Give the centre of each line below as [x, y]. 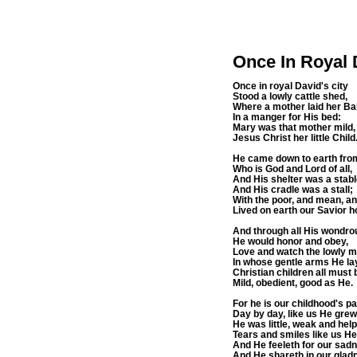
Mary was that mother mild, [294, 127]
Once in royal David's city [290, 86]
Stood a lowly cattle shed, [290, 96]
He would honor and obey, [290, 241]
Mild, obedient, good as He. [293, 282]
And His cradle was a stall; [293, 189]
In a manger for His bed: [287, 117]
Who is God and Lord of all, [292, 169]
